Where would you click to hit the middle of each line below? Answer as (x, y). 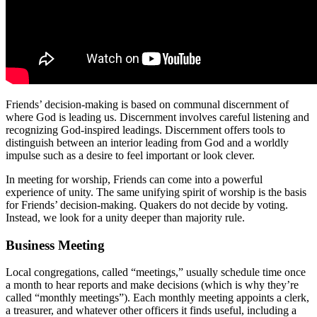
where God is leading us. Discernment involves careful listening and (157, 117)
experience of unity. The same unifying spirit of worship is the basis (156, 192)
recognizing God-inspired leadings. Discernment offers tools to (145, 129)
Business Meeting (55, 245)
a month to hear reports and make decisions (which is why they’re (152, 285)
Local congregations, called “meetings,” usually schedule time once (156, 272)
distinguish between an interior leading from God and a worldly (147, 142)
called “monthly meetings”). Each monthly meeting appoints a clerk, (157, 298)
